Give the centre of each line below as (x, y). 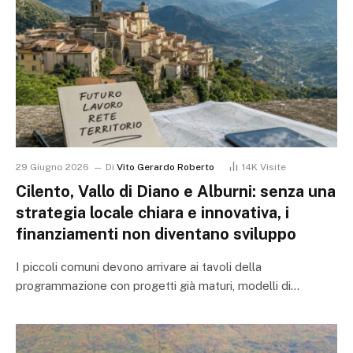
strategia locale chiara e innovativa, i (152, 213)
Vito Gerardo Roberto (165, 167)
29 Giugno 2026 (52, 167)
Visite (273, 167)
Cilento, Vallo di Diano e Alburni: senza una (176, 192)
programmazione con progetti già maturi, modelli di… (158, 286)
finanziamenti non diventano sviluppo (156, 234)
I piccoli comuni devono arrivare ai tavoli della (139, 267)
